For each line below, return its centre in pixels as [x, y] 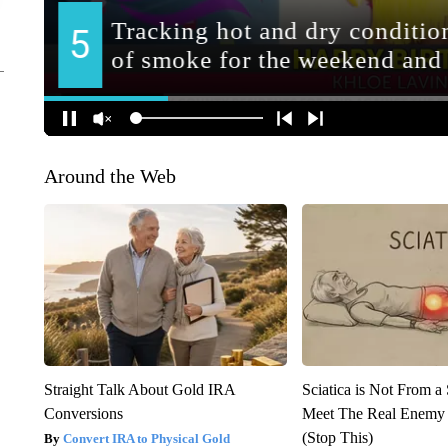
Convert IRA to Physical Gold [146, 438]
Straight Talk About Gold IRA [139, 389]
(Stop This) [338, 437]
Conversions [83, 413]
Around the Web [109, 175]
